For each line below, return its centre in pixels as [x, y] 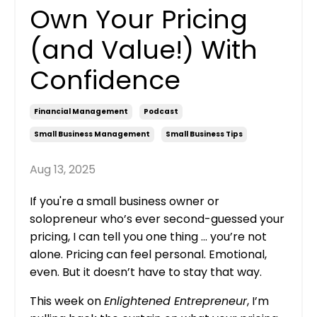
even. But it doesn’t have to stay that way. [146, 272]
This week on [67, 301]
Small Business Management [92, 134]
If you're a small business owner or [125, 201]
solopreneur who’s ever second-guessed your [157, 219]
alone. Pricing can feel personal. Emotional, [148, 254]
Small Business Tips [204, 134]
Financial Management [81, 111]
